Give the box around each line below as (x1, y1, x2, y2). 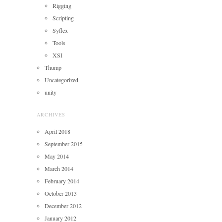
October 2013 (45, 189, 77, 197)
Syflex (53, 26, 68, 34)
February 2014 (45, 176, 79, 185)
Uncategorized (45, 75, 78, 84)
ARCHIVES (37, 111, 65, 118)
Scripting (53, 13, 74, 22)
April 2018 (45, 127, 70, 135)
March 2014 (45, 164, 73, 172)
